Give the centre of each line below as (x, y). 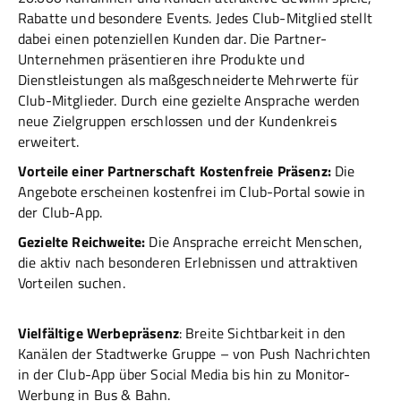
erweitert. (49, 142)
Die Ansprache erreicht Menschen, (256, 242)
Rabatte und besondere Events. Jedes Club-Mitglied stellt (195, 18)
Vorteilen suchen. (72, 283)
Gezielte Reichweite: (84, 242)
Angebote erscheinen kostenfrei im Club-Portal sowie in (192, 192)
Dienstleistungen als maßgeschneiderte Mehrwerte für (189, 80)
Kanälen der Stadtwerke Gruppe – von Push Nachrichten (195, 354)
